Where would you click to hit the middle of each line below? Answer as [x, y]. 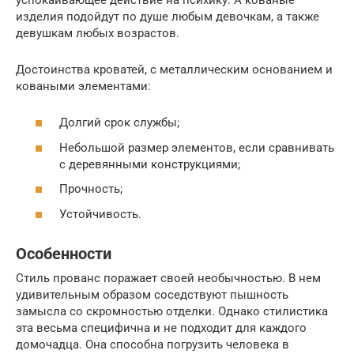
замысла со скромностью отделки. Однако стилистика [172, 311]
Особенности [64, 254]
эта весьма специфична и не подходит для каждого [161, 328]
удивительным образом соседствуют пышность [152, 294]
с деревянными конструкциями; [150, 164]
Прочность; [91, 189]
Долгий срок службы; [119, 123]
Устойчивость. [100, 214]
